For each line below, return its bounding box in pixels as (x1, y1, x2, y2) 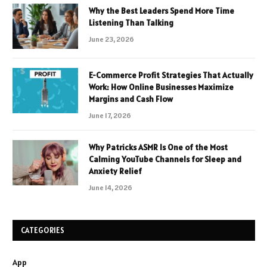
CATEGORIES (21, 225, 65, 235)
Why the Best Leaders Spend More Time (89, 5, 234, 16)
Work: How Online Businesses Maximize (89, 81, 234, 92)
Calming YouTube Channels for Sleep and (89, 153, 241, 164)
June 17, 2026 (89, 110, 131, 120)
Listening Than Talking (89, 17, 173, 28)
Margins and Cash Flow (89, 93, 173, 104)
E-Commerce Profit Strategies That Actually (89, 69, 253, 80)
